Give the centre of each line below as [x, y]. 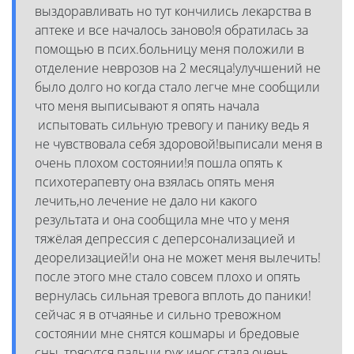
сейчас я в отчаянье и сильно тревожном [158, 314]
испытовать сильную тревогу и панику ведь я [172, 124]
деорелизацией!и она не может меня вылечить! [178, 257]
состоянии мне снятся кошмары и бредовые [167, 333]
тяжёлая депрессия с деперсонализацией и [165, 238]
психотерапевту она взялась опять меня [154, 181]
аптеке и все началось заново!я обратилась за [171, 30]
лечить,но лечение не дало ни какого [146, 200]
